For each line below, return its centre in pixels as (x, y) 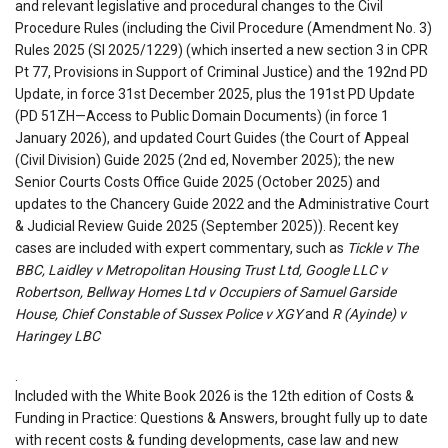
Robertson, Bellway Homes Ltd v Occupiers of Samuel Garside (205, 291)
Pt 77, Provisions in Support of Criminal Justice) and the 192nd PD (221, 71)
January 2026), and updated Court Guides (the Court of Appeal (212, 137)
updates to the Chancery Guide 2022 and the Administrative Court (222, 203)
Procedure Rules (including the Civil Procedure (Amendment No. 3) (223, 27)
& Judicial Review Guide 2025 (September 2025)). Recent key (207, 225)
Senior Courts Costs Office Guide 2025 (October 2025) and (197, 181)
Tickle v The (382, 247)
